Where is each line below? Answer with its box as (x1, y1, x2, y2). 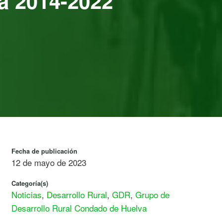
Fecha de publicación (11, 146, 77, 156)
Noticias (11, 188, 42, 201)
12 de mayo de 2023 (11, 156, 86, 168)
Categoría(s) (11, 178, 48, 188)
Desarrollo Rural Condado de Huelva (11, 202, 147, 214)
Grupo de (135, 188, 169, 201)
